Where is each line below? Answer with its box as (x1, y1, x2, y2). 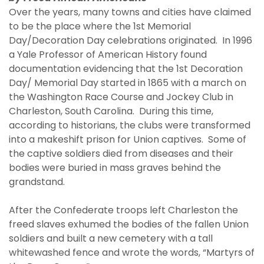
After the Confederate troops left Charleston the (9, 203, 238, 217)
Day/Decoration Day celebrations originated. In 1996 (9, 34, 252, 48)
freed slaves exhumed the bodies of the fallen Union (9, 217, 249, 232)
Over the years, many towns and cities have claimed (9, 5, 251, 19)
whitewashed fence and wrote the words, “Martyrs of (9, 246, 255, 260)
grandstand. (9, 175, 65, 189)
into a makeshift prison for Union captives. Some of (9, 133, 246, 147)
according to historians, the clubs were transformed (9, 118, 250, 133)
